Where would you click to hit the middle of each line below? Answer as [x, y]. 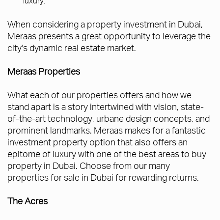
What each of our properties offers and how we [99, 95]
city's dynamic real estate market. [72, 48]
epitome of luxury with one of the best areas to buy [107, 154]
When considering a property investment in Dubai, [105, 24]
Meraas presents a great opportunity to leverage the [109, 36]
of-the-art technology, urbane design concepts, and [109, 118]
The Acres [27, 201]
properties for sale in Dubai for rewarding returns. [103, 177]
